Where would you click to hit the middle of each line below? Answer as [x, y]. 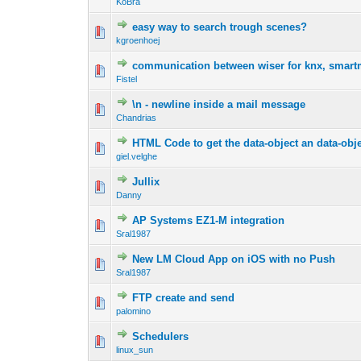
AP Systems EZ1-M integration [209, 221]
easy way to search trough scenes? [220, 27]
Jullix [146, 182]
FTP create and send [184, 298]
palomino [134, 311]
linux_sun [135, 350]
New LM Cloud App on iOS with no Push [234, 259]
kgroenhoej [138, 41]
